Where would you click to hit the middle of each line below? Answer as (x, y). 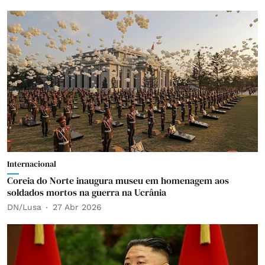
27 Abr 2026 (77, 207)
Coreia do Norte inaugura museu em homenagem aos (118, 180)
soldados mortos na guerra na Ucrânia (87, 192)
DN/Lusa (24, 207)
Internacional (32, 164)
